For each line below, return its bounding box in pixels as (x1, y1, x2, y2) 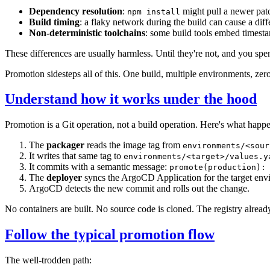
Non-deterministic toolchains (29, 27, 145, 38)
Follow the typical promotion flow (5, 227, 215, 243)
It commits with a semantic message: (29, 162, 169, 172)
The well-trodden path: (5, 255, 92, 266)
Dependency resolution (29, 5, 122, 16)
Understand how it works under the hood (5, 91, 257, 107)
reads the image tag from (84, 140, 183, 151)
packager (46, 140, 84, 151)
